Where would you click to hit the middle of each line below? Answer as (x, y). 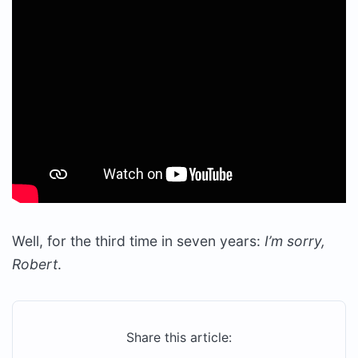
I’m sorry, (295, 241)
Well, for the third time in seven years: (138, 241)
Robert (35, 264)
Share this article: (179, 337)
